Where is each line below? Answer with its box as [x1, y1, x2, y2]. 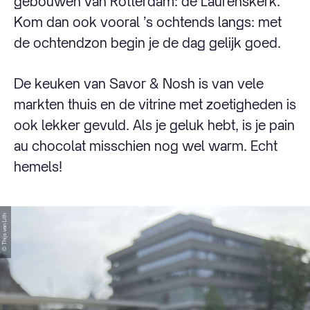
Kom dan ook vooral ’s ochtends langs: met [14, 14, 282, 30]
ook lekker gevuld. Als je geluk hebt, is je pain [14, 116, 295, 133]
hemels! [14, 158, 62, 174]
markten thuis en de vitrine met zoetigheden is [14, 95, 296, 112]
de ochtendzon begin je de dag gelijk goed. [14, 35, 281, 51]
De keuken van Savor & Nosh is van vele [14, 75, 264, 91]
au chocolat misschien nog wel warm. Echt [14, 137, 277, 154]
